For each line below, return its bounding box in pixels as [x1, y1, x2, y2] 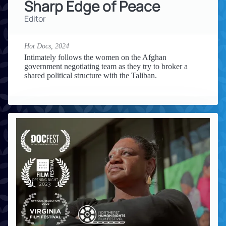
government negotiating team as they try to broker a [24, 62, 188, 71]
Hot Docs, [24, 42, 55, 50]
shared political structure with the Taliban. [24, 71, 157, 80]
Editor [24, 13, 46, 24]
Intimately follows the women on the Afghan [24, 52, 166, 62]
